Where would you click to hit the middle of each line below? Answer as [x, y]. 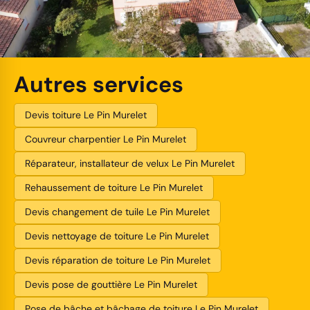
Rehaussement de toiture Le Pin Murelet [114, 188]
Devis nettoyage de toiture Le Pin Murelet [117, 236]
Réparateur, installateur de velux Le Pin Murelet [130, 164]
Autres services [99, 85]
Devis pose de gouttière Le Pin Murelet [111, 285]
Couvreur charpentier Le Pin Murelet [106, 139]
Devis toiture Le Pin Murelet [86, 115]
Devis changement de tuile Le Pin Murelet [117, 212]
